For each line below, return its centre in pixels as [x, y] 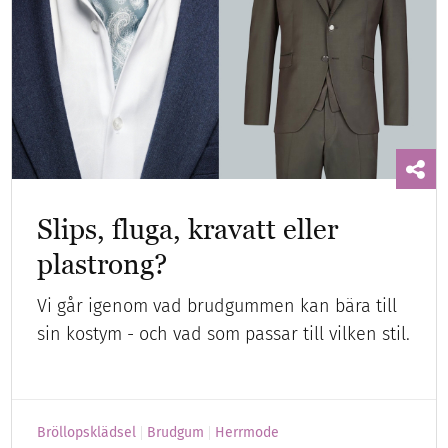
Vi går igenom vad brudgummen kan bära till [217, 305]
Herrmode [247, 432]
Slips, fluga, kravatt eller [188, 228]
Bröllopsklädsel [87, 432]
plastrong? [102, 263]
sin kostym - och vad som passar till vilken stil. [224, 333]
